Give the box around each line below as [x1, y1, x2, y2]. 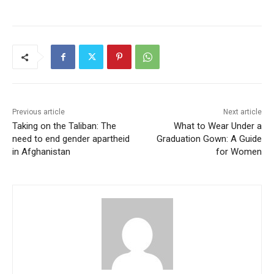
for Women [215, 146, 262, 158]
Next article [223, 108, 262, 117]
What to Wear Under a [173, 120, 262, 132]
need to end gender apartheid [12, 133, 130, 145]
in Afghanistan [12, 146, 70, 158]
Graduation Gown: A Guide [156, 133, 262, 145]
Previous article [12, 108, 65, 117]
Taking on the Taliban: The [12, 120, 116, 132]
